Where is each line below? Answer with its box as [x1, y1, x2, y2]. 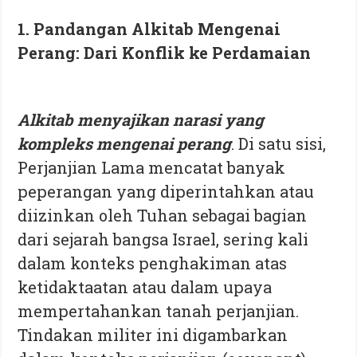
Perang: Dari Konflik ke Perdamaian [18, 41, 312, 63]
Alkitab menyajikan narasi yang [18, 108, 265, 130]
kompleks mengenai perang [18, 132, 232, 154]
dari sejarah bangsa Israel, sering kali [18, 228, 309, 249]
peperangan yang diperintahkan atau [18, 180, 315, 202]
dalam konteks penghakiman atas [18, 252, 288, 273]
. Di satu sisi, [231, 132, 327, 154]
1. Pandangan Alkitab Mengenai [18, 18, 281, 39]
